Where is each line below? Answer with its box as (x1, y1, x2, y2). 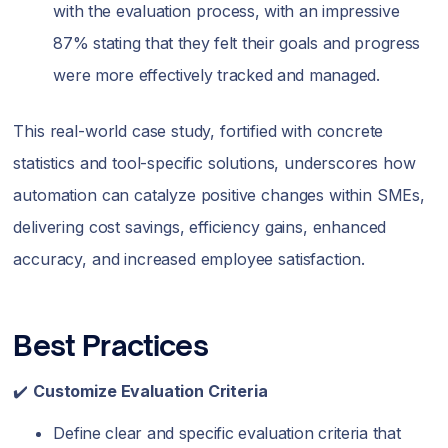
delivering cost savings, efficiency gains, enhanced (13, 217, 387, 237)
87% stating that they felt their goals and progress (53, 33, 421, 53)
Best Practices (13, 328, 208, 363)
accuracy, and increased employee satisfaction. (13, 249, 366, 269)
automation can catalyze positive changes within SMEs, (13, 185, 425, 205)
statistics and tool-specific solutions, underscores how (13, 153, 416, 173)
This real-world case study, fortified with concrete (13, 121, 384, 141)
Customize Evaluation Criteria (33, 381, 268, 401)
